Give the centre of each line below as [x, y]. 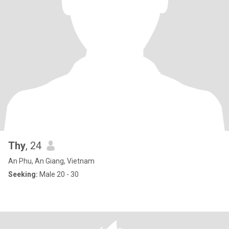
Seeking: [23, 174]
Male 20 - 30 [58, 174]
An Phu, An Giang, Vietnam [51, 161]
